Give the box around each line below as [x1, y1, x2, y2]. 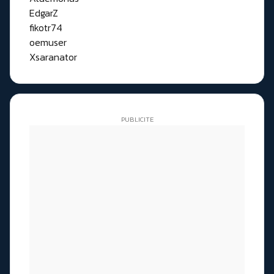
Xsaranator [29, 49, 77, 64]
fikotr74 [29, 20, 62, 35]
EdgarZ [29, 5, 58, 20]
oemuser [29, 34, 67, 50]
